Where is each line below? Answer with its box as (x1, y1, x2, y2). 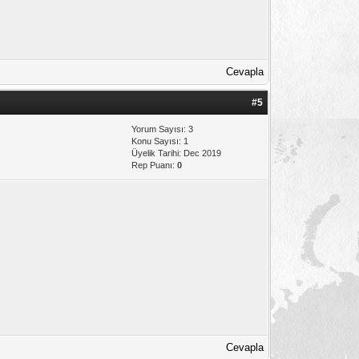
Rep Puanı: (131, 159, 178, 170)
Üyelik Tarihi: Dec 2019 (131, 147, 222, 158)
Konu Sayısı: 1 (131, 135, 189, 146)
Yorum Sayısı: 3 (131, 123, 194, 134)
